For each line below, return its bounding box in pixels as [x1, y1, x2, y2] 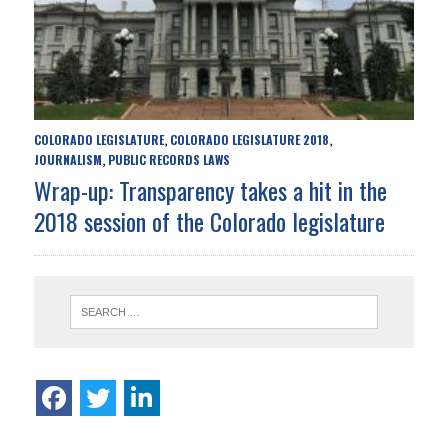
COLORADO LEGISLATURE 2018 [169, 131, 329, 149]
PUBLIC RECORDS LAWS [107, 151, 230, 169]
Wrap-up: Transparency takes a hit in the [33, 172, 387, 209]
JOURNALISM [33, 151, 102, 169]
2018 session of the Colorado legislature [33, 203, 385, 240]
